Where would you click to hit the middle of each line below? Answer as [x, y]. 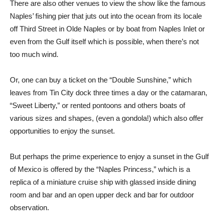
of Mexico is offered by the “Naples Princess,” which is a [100, 169]
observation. [29, 207]
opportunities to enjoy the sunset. [62, 131]
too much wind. [34, 54]
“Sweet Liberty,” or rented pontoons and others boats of [97, 105]
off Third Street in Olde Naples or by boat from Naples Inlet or [107, 28]
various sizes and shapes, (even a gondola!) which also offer [107, 118]
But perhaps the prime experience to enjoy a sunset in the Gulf [109, 156]
